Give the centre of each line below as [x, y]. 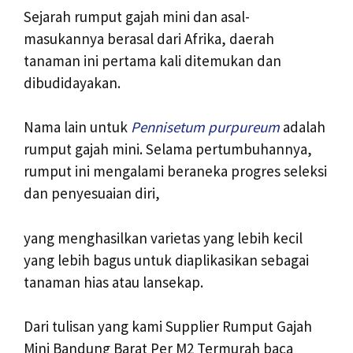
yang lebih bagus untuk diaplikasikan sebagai [166, 260]
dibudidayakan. [72, 82]
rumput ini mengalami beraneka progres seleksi [175, 171]
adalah [303, 127]
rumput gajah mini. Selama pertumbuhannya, [168, 149]
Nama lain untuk [77, 127]
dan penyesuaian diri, [92, 193]
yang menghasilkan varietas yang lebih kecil [163, 238]
